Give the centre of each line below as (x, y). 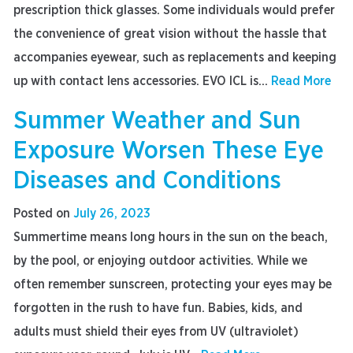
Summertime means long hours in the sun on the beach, (171, 237)
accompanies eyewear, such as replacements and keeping (175, 58)
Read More (301, 81)
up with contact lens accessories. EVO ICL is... (142, 81)
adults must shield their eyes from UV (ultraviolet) (156, 332)
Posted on (43, 214)
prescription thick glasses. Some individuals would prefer (174, 10)
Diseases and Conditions (147, 180)
